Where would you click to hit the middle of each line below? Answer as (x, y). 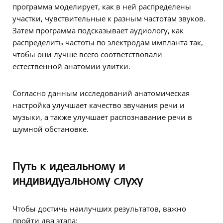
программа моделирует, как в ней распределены (102, 7)
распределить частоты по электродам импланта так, (108, 43)
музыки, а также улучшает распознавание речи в (102, 117)
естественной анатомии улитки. (71, 66)
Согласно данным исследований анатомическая (101, 93)
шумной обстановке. (51, 129)
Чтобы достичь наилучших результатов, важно (99, 209)
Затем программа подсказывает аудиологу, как (98, 31)
